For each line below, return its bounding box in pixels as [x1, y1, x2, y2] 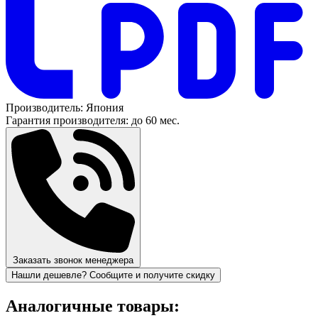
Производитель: [6, 101, 86, 114]
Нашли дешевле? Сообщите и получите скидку [11, 269, 215, 280]
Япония [86, 101, 124, 114]
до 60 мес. [131, 114, 180, 126]
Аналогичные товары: [6, 296, 180, 315]
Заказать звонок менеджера [13, 254, 133, 265]
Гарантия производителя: [6, 114, 128, 126]
